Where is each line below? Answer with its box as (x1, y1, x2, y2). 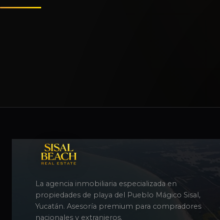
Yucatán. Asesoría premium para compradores (35, 202, 201, 211)
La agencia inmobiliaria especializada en (35, 179, 177, 189)
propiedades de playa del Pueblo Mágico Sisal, (35, 191, 200, 200)
